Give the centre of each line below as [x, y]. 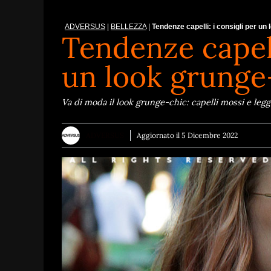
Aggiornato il [159, 135]
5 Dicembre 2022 [210, 135]
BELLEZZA [129, 27]
